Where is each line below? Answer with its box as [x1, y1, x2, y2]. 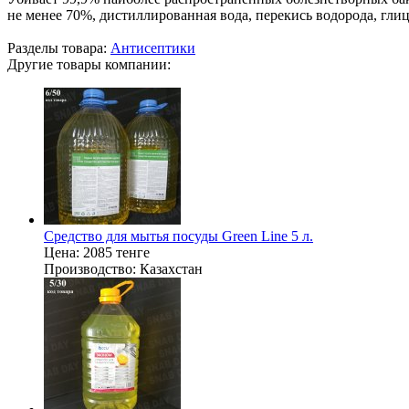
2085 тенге [83, 244, 150, 260]
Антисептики [110, 39, 195, 56]
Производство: [44, 260, 136, 277]
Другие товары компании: [7, 56, 171, 72]
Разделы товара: [7, 39, 110, 56]
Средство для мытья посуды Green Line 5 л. [44, 227, 313, 244]
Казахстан [136, 260, 203, 277]
